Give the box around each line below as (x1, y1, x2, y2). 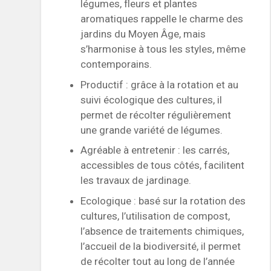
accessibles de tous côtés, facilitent (80, 159, 245, 172)
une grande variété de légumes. (80, 123, 223, 136)
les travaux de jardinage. (80, 174, 192, 187)
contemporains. (80, 58, 152, 71)
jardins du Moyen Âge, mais (80, 28, 206, 41)
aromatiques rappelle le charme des (80, 13, 244, 25)
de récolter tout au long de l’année (80, 255, 235, 267)
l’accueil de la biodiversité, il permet (80, 240, 241, 252)
